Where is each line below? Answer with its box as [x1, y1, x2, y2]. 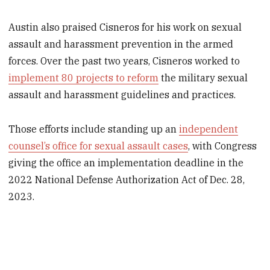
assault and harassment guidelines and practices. [8, 89, 236, 101]
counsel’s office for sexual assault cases [8, 140, 189, 152]
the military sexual [159, 72, 248, 84]
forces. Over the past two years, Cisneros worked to [8, 55, 240, 67]
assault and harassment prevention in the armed [8, 38, 234, 51]
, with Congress [188, 140, 257, 152]
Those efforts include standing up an [8, 123, 180, 136]
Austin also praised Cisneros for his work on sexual [8, 21, 242, 34]
